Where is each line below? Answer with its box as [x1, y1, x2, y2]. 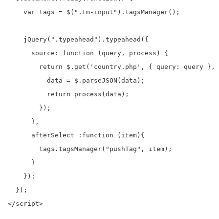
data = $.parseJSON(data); [8, 76, 145, 84]
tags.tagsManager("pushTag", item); [8, 145, 172, 153]
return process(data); [8, 90, 129, 98]
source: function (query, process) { [8, 49, 168, 57]
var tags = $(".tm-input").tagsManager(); [8, 8, 180, 16]
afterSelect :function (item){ [8, 131, 145, 139]
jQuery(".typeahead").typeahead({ [8, 35, 149, 43]
